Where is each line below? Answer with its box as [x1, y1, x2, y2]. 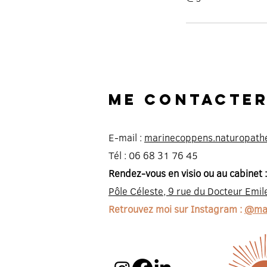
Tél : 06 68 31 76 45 [108, 148, 198, 162]
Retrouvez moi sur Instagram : [108, 201, 244, 216]
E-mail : [108, 130, 144, 144]
